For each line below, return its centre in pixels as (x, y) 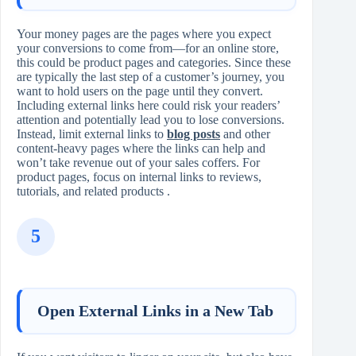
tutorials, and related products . (93, 191)
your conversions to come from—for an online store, (148, 48)
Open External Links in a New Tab (155, 311)
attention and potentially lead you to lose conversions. (151, 119)
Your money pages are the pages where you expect (144, 33)
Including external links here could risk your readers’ (148, 105)
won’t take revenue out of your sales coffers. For (138, 162)
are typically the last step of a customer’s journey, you (151, 76)
